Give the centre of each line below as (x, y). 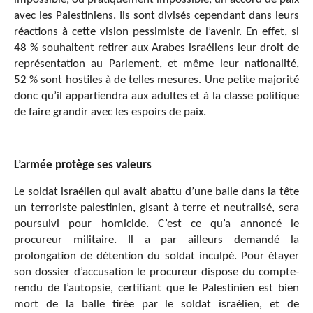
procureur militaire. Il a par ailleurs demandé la (156, 240)
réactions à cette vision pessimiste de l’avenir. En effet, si (156, 31)
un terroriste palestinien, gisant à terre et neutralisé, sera (156, 208)
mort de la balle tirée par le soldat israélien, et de (156, 304)
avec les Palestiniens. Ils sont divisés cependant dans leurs (156, 15)
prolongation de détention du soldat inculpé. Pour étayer (156, 256)
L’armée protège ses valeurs (83, 165)
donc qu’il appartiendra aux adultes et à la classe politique (156, 96)
